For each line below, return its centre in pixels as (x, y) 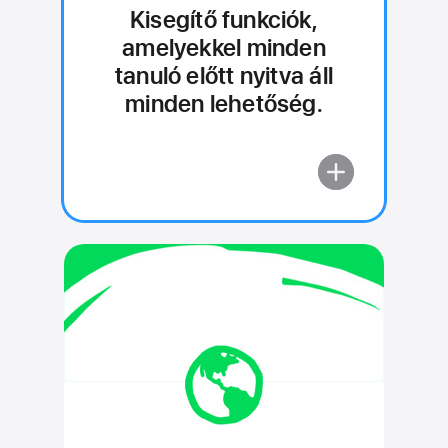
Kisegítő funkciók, (224, 19)
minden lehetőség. (224, 103)
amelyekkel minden (224, 47)
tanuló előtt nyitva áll (223, 75)
